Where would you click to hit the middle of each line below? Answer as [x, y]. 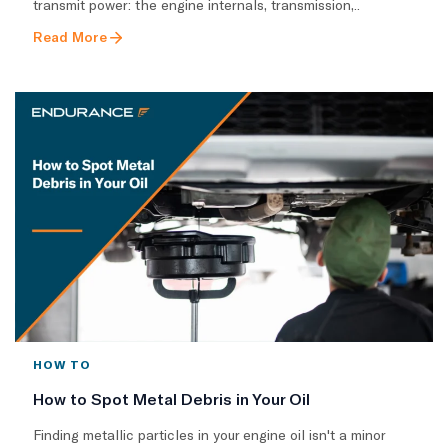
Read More [70, 36]
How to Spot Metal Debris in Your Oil [171, 399]
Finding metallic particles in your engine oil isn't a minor [209, 435]
